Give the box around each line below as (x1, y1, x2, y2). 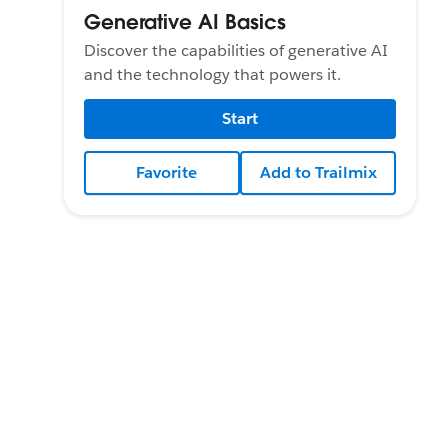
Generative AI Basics (84, 8, 286, 35)
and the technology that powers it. (84, 63, 341, 85)
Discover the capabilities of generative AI (84, 39, 388, 61)
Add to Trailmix (259, 161, 377, 183)
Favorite (135, 161, 197, 183)
